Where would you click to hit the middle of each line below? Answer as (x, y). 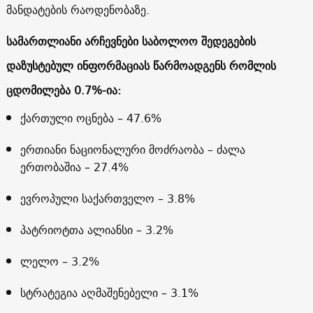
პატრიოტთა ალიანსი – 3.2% (96, 230)
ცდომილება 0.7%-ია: (63, 90)
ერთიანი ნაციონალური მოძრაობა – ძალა (132, 149)
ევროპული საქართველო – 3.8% (107, 198)
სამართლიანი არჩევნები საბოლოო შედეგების (131, 41)
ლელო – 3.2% (59, 261)
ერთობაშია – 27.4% (74, 167)
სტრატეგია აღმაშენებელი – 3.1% (109, 292)
